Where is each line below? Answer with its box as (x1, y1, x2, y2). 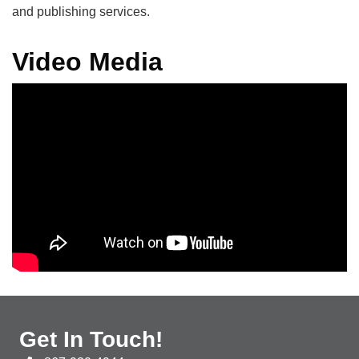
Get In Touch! (19, 327, 163, 353)
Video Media (12, 47, 163, 77)
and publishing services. (12, 5, 150, 19)
